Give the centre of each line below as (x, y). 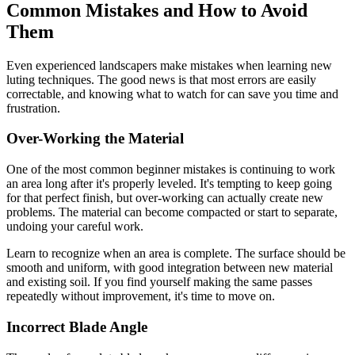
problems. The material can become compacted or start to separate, (172, 212)
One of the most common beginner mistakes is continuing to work (171, 170)
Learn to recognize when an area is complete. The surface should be (176, 254)
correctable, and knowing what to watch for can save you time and (172, 94)
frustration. (33, 108)
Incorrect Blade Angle (77, 326)
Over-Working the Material (95, 139)
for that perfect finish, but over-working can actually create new (165, 198)
